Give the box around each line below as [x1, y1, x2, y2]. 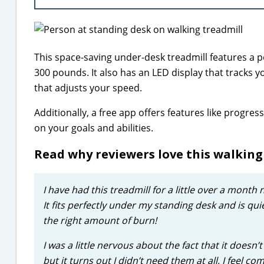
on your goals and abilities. [34, 121, 153, 134]
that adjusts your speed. [34, 81, 142, 94]
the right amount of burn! [43, 214, 157, 227]
